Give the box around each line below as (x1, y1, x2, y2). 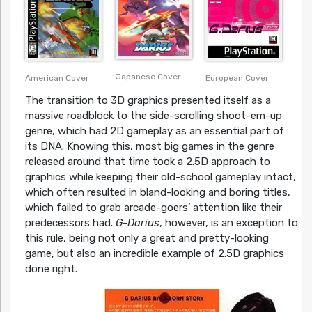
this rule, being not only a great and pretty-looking (24, 231, 269, 244)
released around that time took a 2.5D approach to (24, 155, 270, 168)
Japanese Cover (115, 72, 181, 82)
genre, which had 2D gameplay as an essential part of (24, 124, 284, 137)
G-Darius (115, 216, 159, 229)
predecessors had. (24, 216, 116, 229)
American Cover (24, 72, 89, 83)
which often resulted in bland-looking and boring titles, (24, 185, 290, 198)
